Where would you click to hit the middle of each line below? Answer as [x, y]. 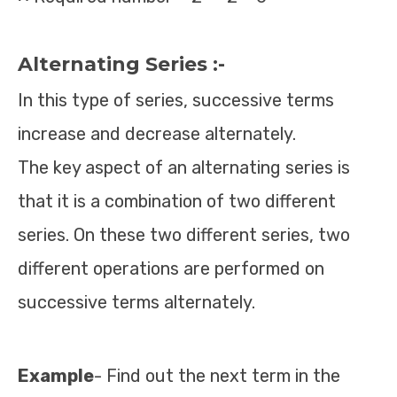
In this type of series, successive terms [176, 100]
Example [56, 376]
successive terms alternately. [136, 302]
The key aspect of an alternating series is [184, 167]
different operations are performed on [171, 269]
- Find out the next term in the [217, 376]
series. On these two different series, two [184, 235]
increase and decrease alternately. [157, 134]
